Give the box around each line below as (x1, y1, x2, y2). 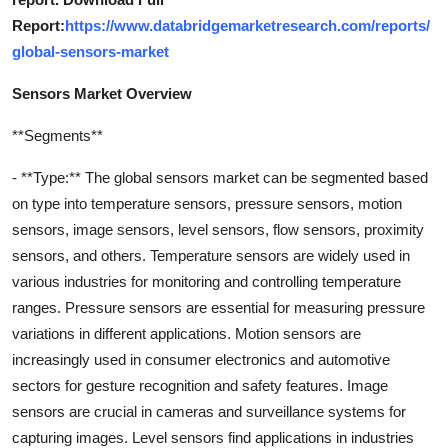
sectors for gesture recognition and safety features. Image (12, 376, 388, 394)
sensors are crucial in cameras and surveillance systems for (12, 402, 406, 420)
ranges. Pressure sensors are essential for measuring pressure (12, 298, 425, 316)
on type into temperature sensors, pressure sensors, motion (12, 194, 402, 212)
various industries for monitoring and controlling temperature (12, 272, 401, 290)
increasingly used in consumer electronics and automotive (12, 350, 390, 368)
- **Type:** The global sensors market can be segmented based (12, 168, 428, 186)
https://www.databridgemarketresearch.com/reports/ (65, 16, 430, 34)
